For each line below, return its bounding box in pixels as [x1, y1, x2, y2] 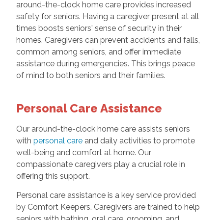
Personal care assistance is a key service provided [16, 191, 196, 200]
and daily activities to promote [82, 136, 195, 146]
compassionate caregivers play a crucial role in [16, 160, 185, 169]
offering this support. [16, 171, 90, 181]
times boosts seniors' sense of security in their [16, 24, 182, 33]
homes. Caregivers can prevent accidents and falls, [16, 35, 200, 45]
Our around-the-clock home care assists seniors [16, 124, 190, 134]
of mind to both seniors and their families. [16, 71, 165, 81]
